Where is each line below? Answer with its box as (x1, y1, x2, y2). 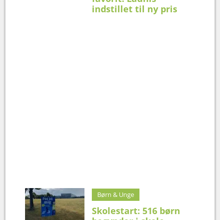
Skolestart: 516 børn (92, 204, 181, 217)
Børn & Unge (97, 190, 135, 199)
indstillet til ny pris (92, 2, 178, 15)
